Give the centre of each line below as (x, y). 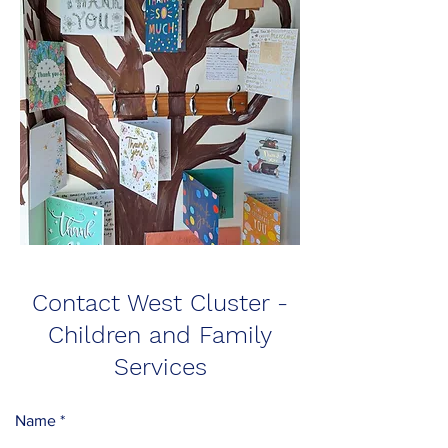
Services (160, 367)
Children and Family (160, 335)
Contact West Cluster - (160, 303)
